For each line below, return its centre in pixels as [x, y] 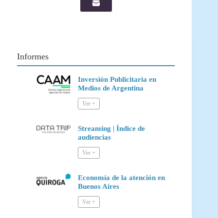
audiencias [94, 137]
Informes [33, 56]
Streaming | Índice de [111, 128]
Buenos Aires [99, 186]
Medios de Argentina [111, 88]
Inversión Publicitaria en [117, 79]
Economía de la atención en [121, 177]
